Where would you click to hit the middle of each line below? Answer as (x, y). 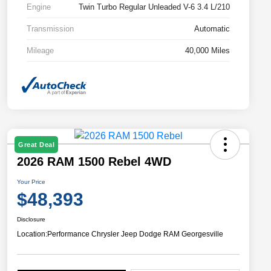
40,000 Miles (207, 50)
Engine (39, 7)
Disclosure (31, 220)
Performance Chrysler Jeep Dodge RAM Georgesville (135, 234)
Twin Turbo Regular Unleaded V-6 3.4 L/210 (154, 7)
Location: (32, 234)
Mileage (40, 50)
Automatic (212, 28)
